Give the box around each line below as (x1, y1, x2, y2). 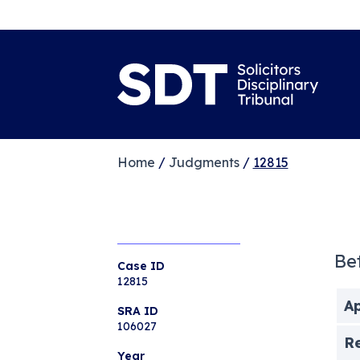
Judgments (168, 153, 239, 170)
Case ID (117, 258, 165, 273)
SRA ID (117, 303, 158, 318)
